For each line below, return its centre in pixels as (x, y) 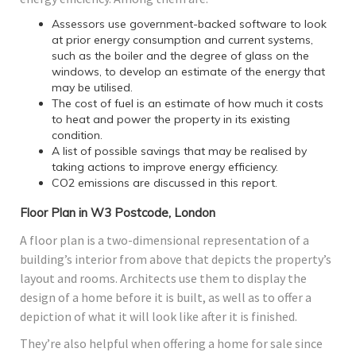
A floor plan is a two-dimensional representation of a (164, 240)
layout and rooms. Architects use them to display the (163, 279)
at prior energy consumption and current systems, (182, 40)
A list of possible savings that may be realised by (179, 151)
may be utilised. (92, 88)
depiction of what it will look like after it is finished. (159, 317)
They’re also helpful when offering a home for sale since (171, 344)
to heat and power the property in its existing (171, 120)
